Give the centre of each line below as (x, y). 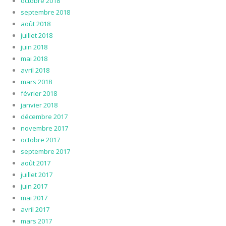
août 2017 (35, 163)
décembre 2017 (44, 117)
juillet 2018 (36, 36)
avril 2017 (35, 210)
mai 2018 (34, 59)
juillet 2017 (36, 175)
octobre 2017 (40, 140)
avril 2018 (35, 70)
